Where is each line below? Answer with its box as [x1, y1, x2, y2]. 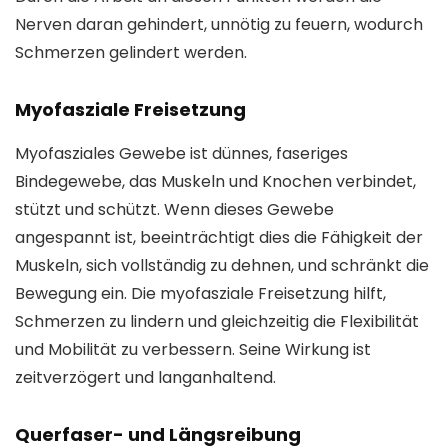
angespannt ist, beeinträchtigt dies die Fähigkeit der [15, 226, 423, 250]
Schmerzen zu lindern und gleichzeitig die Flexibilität [15, 310, 419, 334]
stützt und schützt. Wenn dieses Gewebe [15, 198, 334, 222]
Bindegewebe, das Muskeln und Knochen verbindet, [15, 170, 416, 194]
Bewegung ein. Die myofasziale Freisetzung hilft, [15, 282, 386, 306]
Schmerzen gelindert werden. [15, 41, 247, 65]
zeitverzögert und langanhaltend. [15, 366, 276, 390]
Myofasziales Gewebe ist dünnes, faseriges [15, 142, 348, 166]
